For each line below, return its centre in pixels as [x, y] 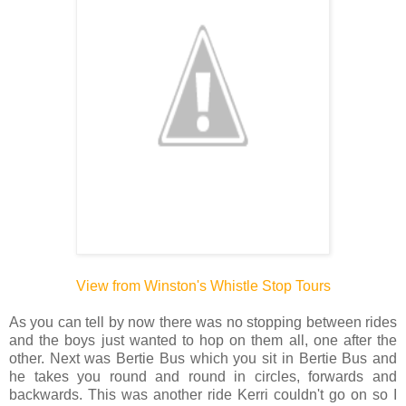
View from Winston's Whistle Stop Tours [203, 285]
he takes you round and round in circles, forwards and [203, 376]
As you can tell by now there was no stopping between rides [203, 322]
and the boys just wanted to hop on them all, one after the [203, 340]
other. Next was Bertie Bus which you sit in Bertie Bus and [203, 358]
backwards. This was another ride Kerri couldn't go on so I [203, 394]
